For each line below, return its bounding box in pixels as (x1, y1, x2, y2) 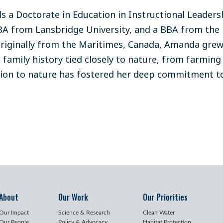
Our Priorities (143, 191, 188, 203)
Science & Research (58, 210, 110, 216)
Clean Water (143, 210, 175, 216)
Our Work (58, 191, 88, 203)
